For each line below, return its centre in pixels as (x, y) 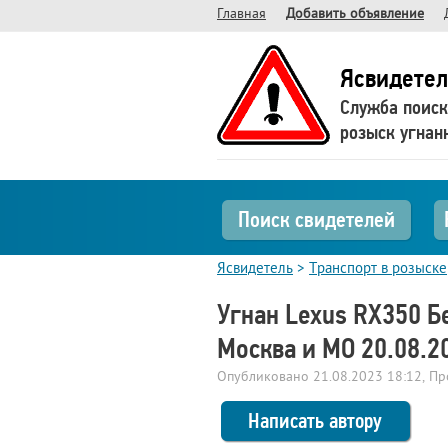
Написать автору (315, 420)
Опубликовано (265, 377)
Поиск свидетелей (316, 219)
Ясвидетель (255, 269)
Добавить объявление (355, 14)
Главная (241, 14)
